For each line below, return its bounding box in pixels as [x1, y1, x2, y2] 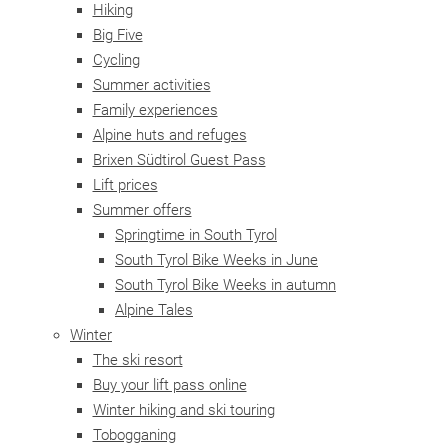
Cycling [92, 51, 140, 69]
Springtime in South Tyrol [115, 226, 277, 244]
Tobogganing [92, 426, 176, 444]
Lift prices [92, 176, 158, 194]
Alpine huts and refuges [92, 126, 247, 144]
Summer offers [92, 201, 192, 219]
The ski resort [92, 351, 183, 369]
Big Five [92, 26, 143, 44]
